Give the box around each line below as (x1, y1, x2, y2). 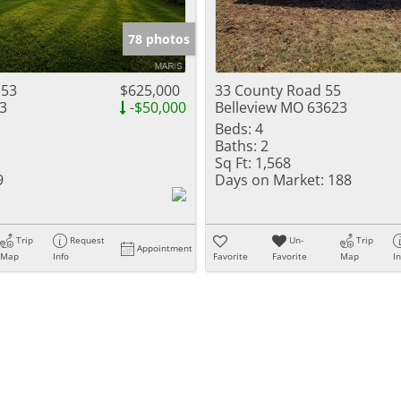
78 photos (128, 30, 190, 47)
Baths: (215, 136, 257, 156)
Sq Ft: (215, 153, 252, 173)
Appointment (137, 242, 193, 254)
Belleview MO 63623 (215, 98, 347, 117)
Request (70, 234, 106, 246)
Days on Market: (215, 170, 324, 190)
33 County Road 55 (215, 81, 341, 100)
